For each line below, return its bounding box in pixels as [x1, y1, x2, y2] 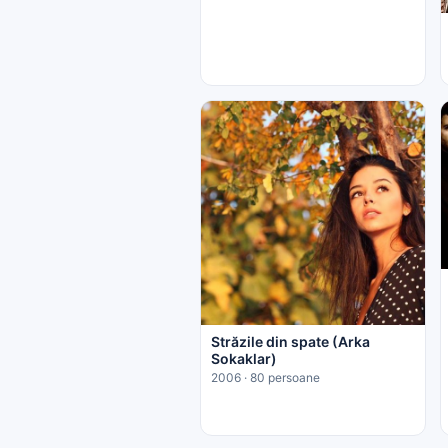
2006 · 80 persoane [211, 369, 320, 385]
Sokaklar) [211, 349, 277, 367]
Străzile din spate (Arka [211, 332, 370, 350]
